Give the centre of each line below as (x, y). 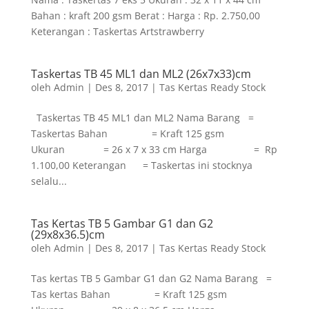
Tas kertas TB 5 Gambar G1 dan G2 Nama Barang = (151, 278)
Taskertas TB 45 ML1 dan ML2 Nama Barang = (142, 118)
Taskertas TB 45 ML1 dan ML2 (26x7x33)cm (141, 74)
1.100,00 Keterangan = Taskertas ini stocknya (141, 165)
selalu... (49, 181)
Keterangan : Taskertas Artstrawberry (117, 31)
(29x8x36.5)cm (68, 235)
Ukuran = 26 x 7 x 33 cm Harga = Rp (154, 149)
